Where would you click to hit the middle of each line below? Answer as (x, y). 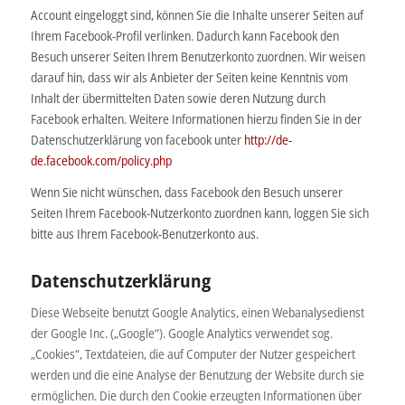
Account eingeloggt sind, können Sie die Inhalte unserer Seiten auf (197, 15)
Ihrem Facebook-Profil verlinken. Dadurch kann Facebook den (184, 36)
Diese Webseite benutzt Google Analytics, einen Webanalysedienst (197, 313)
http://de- (268, 140)
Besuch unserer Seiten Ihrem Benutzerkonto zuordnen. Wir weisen (198, 57)
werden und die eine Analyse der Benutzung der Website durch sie (197, 375)
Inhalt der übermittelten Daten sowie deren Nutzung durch (178, 99)
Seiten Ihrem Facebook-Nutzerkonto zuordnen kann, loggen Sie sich (199, 213)
